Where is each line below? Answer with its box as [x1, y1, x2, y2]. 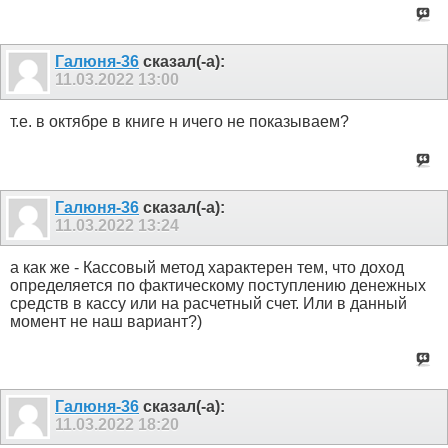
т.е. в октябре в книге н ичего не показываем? [10, 113, 349, 131]
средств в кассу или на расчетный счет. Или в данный [10, 294, 407, 312]
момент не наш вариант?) [10, 312, 202, 330]
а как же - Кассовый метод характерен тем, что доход [10, 258, 404, 276]
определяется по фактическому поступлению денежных [10, 276, 426, 294]
